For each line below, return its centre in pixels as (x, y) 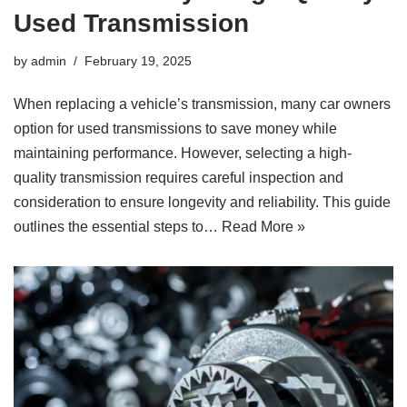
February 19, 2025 (138, 60)
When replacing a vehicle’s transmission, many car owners (202, 104)
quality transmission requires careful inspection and (179, 177)
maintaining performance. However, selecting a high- (183, 153)
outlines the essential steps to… (118, 226)
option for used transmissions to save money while (175, 128)
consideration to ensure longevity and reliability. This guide (202, 202)
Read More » (263, 226)
